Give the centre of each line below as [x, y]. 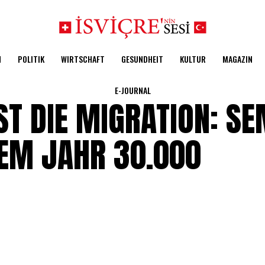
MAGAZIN [237, 59]
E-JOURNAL [132, 90]
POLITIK [31, 59]
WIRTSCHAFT [83, 59]
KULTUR [193, 59]
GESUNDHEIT [142, 59]
